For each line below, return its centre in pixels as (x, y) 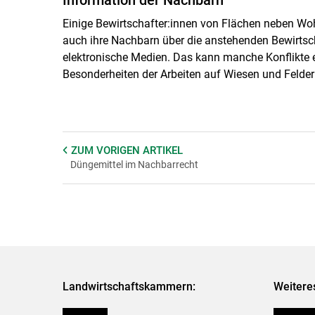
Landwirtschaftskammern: (129, 286)
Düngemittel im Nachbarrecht (134, 164)
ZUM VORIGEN (107, 150)
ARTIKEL (162, 150)
